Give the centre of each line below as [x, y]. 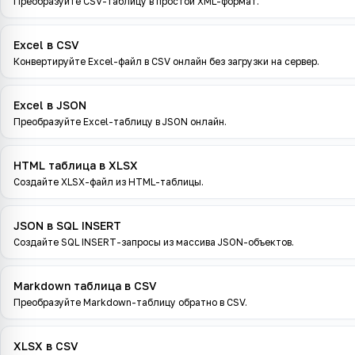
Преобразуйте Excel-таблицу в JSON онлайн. [120, 122]
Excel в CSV [46, 45]
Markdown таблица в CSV [85, 286]
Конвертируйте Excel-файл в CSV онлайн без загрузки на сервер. [166, 61]
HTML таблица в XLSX [76, 165]
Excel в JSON [50, 105]
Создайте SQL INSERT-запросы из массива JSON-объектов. [154, 242]
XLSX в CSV [46, 346]
